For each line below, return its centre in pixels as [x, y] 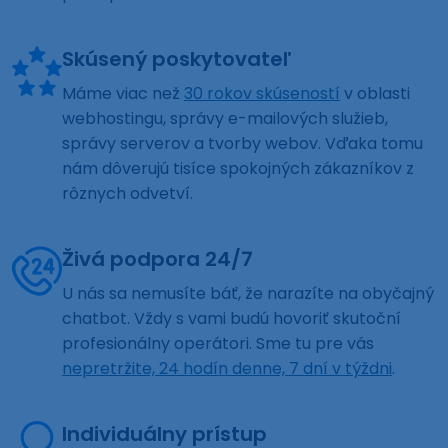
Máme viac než [123, 94]
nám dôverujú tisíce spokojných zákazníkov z [238, 169]
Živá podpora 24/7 [157, 259]
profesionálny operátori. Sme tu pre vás [218, 344]
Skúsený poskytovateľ [177, 59]
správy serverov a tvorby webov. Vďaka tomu [242, 144]
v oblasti [375, 94]
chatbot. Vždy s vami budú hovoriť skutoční [231, 319]
